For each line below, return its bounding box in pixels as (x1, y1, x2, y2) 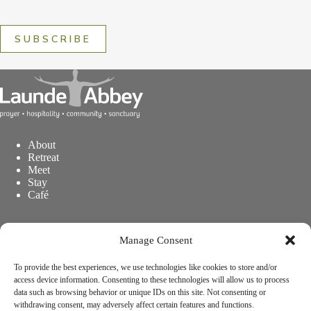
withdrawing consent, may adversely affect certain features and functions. (14, 300, 254, 310)
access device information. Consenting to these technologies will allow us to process (14, 275, 289, 285)
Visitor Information (28, 247, 111, 259)
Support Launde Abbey (28, 272, 131, 284)
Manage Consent (119, 234, 192, 246)
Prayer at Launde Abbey (28, 260, 135, 271)
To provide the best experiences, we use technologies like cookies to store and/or (14, 262, 277, 272)
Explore (28, 235, 62, 246)
